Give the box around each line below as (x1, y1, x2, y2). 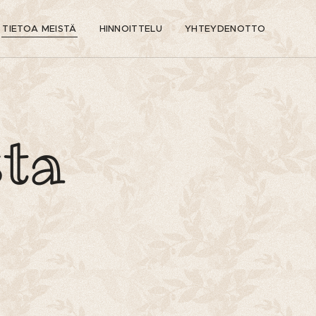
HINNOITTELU (99, 23, 163, 35)
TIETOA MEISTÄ (2, 23, 77, 35)
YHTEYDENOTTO (185, 23, 265, 35)
